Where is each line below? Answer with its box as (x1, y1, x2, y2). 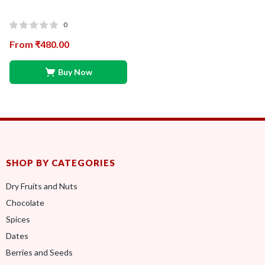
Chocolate (6, 198, 44, 208)
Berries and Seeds (6, 247, 73, 257)
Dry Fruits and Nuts (6, 181, 77, 191)
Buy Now (58, 67, 92, 77)
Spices (6, 214, 30, 224)
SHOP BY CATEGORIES (6, 157, 115, 168)
